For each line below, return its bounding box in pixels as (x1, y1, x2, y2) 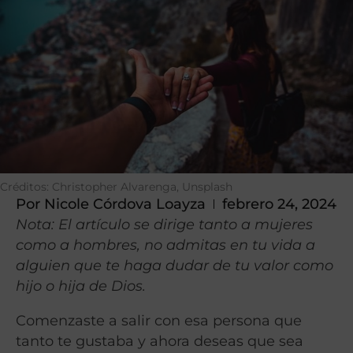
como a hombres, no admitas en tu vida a (16, 236, 315, 254)
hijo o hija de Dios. (16, 277, 146, 295)
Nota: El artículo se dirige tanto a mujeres (16, 216, 313, 233)
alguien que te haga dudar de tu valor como (16, 257, 333, 274)
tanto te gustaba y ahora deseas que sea (16, 332, 303, 349)
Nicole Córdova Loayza (40, 195, 206, 213)
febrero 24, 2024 (222, 195, 336, 213)
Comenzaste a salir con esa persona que (16, 311, 302, 329)
